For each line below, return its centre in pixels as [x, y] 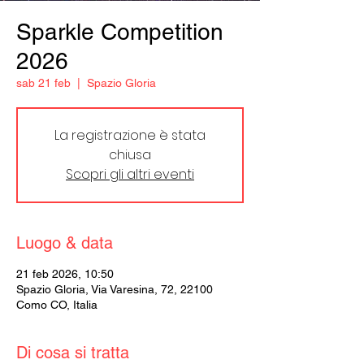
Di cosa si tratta [73, 353]
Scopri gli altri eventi [130, 174]
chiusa [130, 155]
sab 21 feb [43, 83]
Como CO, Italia [57, 305]
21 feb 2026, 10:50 [65, 274]
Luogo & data [65, 243]
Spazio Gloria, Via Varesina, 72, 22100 [115, 289]
